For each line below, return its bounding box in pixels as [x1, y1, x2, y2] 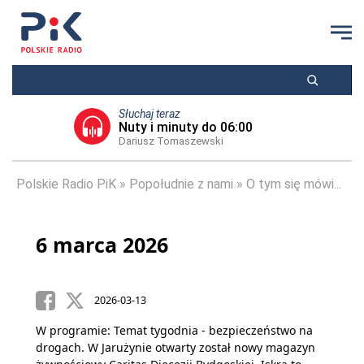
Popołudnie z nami [129, 176, 233, 192]
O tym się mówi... [246, 176, 341, 192]
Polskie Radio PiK [16, 176, 116, 192]
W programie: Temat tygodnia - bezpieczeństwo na [36, 323, 313, 338]
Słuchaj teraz [118, 107, 180, 120]
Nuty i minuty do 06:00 [118, 119, 253, 135]
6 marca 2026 [36, 231, 168, 258]
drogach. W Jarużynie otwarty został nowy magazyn [36, 340, 315, 355]
